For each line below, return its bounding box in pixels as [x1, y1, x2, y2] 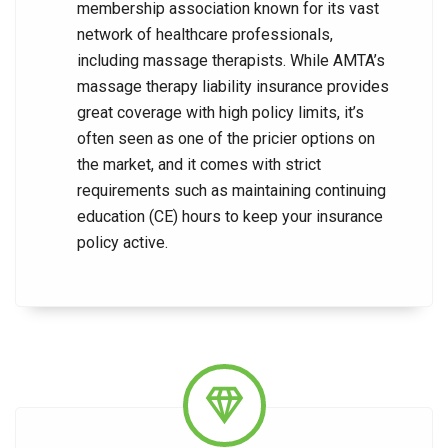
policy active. [77, 233, 168, 252]
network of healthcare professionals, [77, 25, 333, 44]
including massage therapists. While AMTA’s [77, 51, 385, 70]
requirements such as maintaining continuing [77, 181, 386, 200]
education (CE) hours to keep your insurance [77, 207, 383, 226]
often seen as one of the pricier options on [77, 129, 375, 148]
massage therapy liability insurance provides [77, 77, 389, 96]
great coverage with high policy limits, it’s [77, 103, 364, 122]
